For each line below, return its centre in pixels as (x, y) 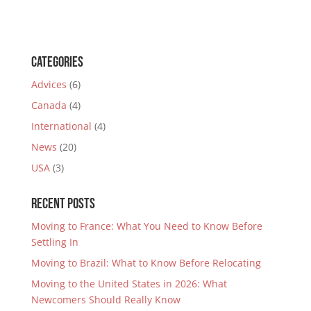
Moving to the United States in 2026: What (129, 283)
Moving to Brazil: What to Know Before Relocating (146, 262)
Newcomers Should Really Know (106, 299)
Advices (49, 84)
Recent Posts (63, 203)
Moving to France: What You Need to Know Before (146, 226)
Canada (49, 105)
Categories (57, 62)
